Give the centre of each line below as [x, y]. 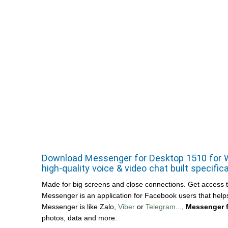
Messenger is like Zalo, [80, 207]
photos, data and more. [79, 218]
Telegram [161, 207]
